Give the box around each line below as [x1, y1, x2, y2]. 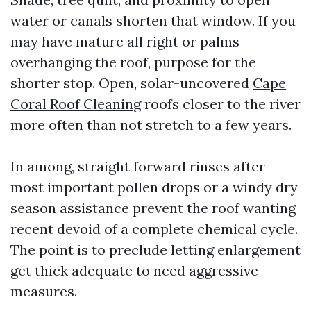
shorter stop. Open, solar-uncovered [10, 74, 253, 92]
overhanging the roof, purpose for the [10, 53, 256, 71]
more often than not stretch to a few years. [10, 116, 292, 133]
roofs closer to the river [141, 95, 301, 112]
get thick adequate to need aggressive [10, 262, 258, 279]
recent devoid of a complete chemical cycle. [10, 220, 298, 237]
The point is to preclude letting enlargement [10, 241, 301, 258]
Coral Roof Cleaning [10, 95, 141, 112]
